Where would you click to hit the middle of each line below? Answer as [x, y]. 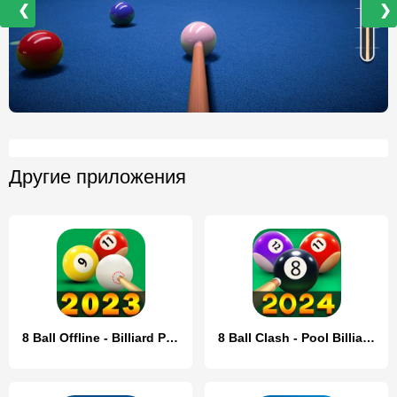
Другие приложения [97, 176]
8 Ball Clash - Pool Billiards [369, 337]
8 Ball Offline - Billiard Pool [172, 337]
